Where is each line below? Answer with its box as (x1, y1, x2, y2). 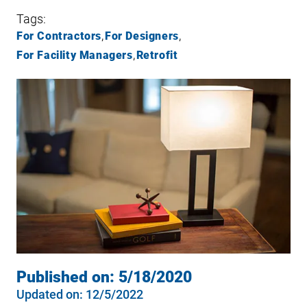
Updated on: (16, 287, 83, 302)
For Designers (105, 29, 179, 42)
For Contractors (16, 29, 101, 42)
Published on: (16, 268, 119, 287)
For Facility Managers (16, 49, 133, 62)
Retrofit (136, 49, 178, 62)
